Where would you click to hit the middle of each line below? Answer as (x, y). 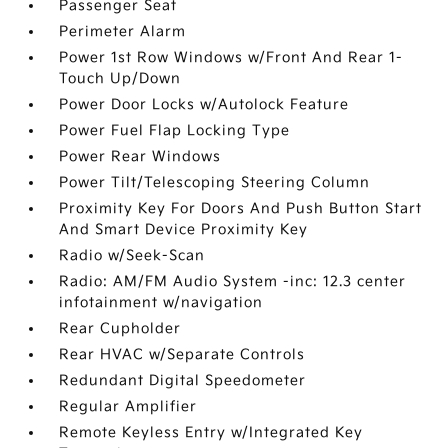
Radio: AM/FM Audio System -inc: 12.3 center (233, 281)
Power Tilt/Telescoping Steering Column (215, 182)
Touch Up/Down (120, 78)
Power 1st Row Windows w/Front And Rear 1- (231, 57)
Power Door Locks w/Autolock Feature (204, 104)
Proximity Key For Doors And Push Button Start (241, 208)
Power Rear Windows (140, 156)
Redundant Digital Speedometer (183, 380)
